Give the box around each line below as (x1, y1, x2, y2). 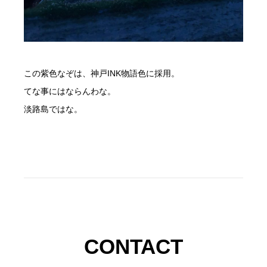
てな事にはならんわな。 (24, 86, 116, 97)
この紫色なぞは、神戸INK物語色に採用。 (24, 69, 179, 79)
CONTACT (84, 235, 183, 259)
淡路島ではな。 (24, 104, 82, 114)
